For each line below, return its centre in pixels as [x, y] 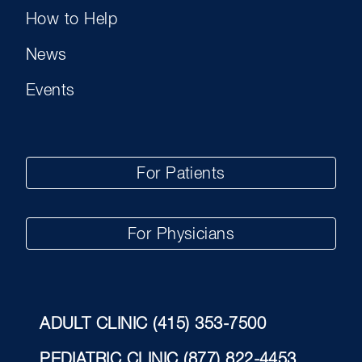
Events [51, 91]
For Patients [181, 174]
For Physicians [181, 235]
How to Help [72, 20]
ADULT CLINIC [97, 324]
